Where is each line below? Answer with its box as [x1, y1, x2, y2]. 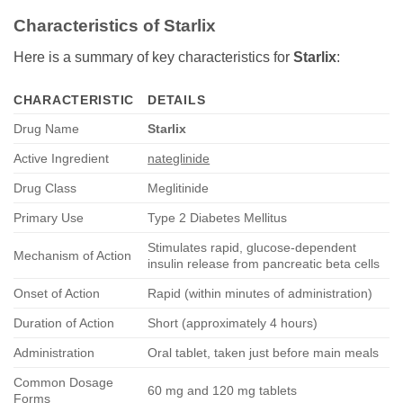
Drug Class [13, 180, 76, 195]
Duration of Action [13, 315, 114, 330]
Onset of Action [13, 285, 100, 300]
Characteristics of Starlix [13, 16, 216, 36]
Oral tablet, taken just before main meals [148, 345, 380, 360]
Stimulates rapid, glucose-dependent [148, 239, 357, 255]
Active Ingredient [13, 150, 109, 166]
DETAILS [148, 92, 206, 107]
